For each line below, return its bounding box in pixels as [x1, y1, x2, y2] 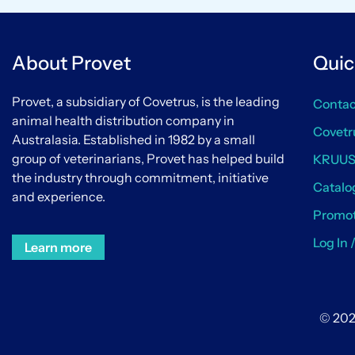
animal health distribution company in [12, 112, 235, 128]
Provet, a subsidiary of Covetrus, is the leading [12, 93, 280, 109]
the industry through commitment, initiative [12, 169, 269, 185]
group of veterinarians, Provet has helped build [12, 150, 284, 166]
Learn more [25, 239, 92, 255]
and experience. [12, 188, 105, 204]
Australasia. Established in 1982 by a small [12, 131, 255, 147]
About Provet [12, 51, 131, 74]
